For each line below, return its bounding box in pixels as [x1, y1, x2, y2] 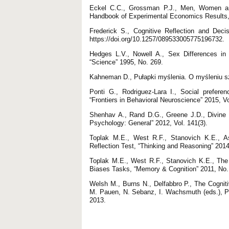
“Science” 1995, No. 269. [89, 58, 163, 66]
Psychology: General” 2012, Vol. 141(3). [89, 119, 208, 127]
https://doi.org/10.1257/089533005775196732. [89, 35, 224, 43]
